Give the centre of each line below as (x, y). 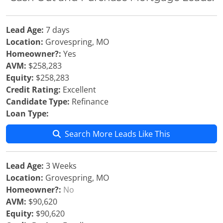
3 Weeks (60, 166)
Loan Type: (27, 113)
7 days (57, 30)
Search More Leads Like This (117, 134)
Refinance (89, 102)
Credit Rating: (33, 90)
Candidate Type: (38, 102)
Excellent (78, 90)
